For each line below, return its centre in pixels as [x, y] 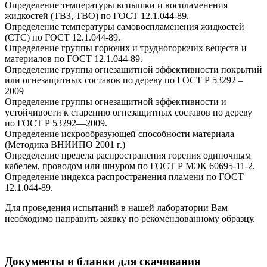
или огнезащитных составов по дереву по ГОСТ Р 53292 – [124, 80]
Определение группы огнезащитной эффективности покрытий [133, 69]
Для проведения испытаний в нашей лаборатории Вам [116, 207]
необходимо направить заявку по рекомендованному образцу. [130, 218]
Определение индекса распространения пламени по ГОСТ [124, 176]
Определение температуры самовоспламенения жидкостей [125, 26]
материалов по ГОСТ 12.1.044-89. [74, 58]
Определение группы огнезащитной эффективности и [116, 101]
